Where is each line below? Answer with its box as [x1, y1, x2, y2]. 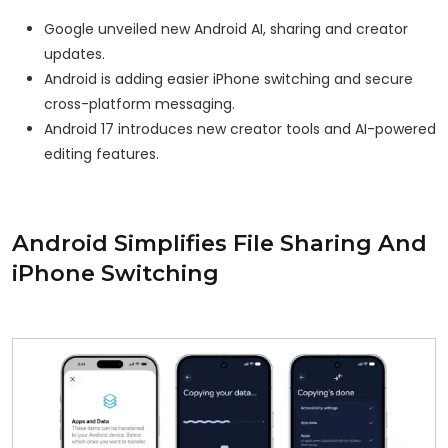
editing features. [44, 144, 159, 165]
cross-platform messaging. [44, 94, 235, 115]
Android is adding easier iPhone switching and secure [44, 69, 413, 90]
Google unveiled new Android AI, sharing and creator [44, 19, 408, 40]
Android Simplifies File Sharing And [12, 229, 427, 258]
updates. [44, 44, 105, 65]
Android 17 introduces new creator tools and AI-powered [44, 119, 436, 140]
